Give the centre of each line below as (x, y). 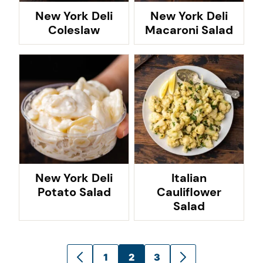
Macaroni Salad (189, 30)
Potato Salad (74, 192)
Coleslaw (74, 30)
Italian (189, 178)
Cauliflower (189, 192)
